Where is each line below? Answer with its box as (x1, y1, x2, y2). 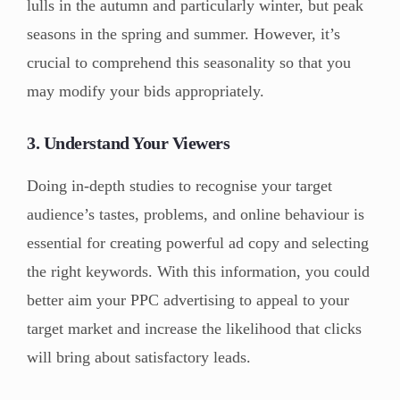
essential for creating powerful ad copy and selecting (27, 234, 369, 253)
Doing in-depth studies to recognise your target (27, 177, 332, 196)
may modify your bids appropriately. (27, 82, 269, 101)
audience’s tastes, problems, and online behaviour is (27, 205, 364, 224)
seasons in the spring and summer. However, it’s (27, 25, 340, 44)
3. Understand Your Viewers (27, 133, 229, 154)
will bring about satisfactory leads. (27, 348, 251, 367)
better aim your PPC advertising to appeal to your (27, 291, 349, 310)
